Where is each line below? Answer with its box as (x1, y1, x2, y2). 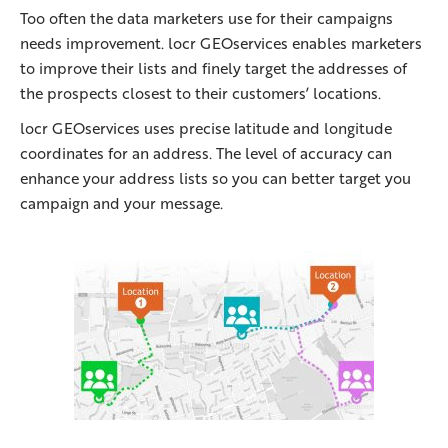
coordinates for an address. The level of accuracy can (20, 142, 392, 165)
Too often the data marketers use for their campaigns (20, 7, 393, 30)
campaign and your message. (20, 192, 223, 215)
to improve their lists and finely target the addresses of (20, 57, 407, 80)
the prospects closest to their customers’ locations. (20, 82, 381, 105)
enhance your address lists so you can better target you (20, 167, 411, 190)
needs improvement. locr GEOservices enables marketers (20, 32, 422, 55)
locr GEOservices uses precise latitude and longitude (20, 117, 392, 140)
